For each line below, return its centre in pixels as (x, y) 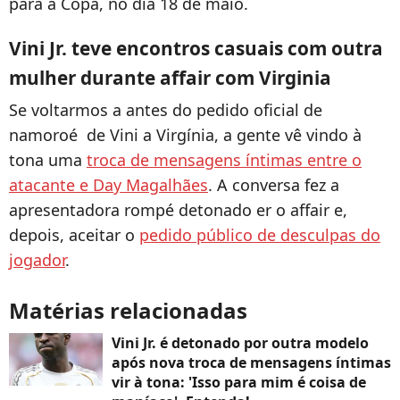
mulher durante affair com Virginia (170, 78)
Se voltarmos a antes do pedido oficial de (166, 110)
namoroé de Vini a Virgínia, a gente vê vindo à (185, 135)
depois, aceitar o (74, 235)
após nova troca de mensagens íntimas (251, 363)
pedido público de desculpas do (260, 235)
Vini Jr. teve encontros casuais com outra (196, 49)
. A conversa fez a (274, 185)
